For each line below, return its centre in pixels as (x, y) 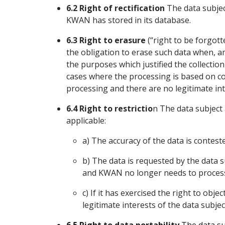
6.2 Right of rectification (116, 8)
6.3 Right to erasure (106, 40)
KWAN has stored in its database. (129, 20)
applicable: (86, 121)
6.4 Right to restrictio (109, 108)
